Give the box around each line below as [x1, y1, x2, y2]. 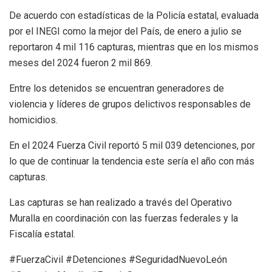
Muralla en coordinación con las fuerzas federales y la [9, 212, 238, 224]
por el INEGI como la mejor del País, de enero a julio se [9, 25, 242, 37]
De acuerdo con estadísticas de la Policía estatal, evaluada [9, 9, 259, 21]
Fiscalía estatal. [9, 228, 75, 240]
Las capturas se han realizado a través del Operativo [9, 196, 232, 208]
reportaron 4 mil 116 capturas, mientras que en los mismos [9, 41, 259, 53]
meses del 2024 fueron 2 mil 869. [9, 56, 152, 69]
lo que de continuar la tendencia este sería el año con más [9, 155, 254, 167]
